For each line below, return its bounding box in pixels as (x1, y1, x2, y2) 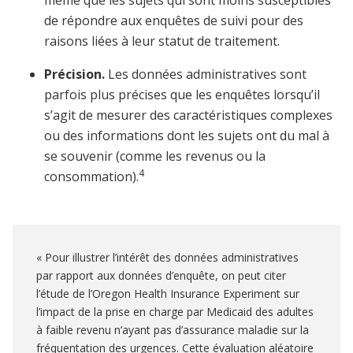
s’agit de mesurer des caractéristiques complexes (44, 106, 333, 124)
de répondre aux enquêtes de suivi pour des (44, 12, 303, 30)
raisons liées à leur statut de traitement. (44, 32, 280, 50)
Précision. (44, 65, 108, 84)
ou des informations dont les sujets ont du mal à (44, 127, 329, 145)
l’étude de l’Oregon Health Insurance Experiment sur (36, 286, 299, 302)
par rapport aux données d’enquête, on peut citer (36, 268, 286, 284)
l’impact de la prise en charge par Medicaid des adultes (36, 304, 314, 320)
